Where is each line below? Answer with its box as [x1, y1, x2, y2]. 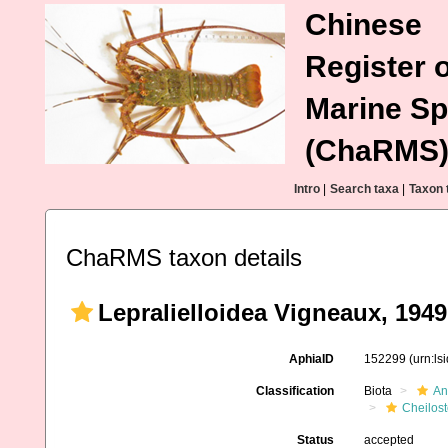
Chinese [305, 8, 422, 41]
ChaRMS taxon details [66, 244, 302, 271]
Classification [255, 384, 334, 398]
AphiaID [288, 352, 334, 366]
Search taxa [330, 182, 399, 196]
